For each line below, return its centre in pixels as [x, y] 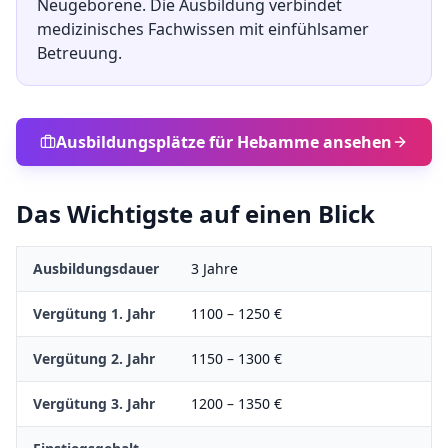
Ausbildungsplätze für [146, 142]
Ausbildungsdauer [96, 268]
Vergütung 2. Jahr [94, 358]
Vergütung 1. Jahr [94, 313]
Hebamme [278, 142]
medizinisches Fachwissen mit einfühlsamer [203, 29]
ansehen [355, 142]
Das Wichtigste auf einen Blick [195, 213]
